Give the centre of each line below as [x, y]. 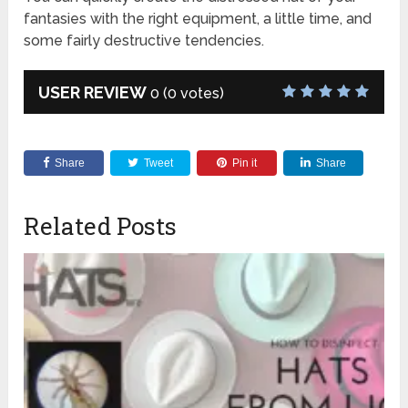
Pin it [245, 163]
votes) [201, 93]
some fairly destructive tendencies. [144, 40]
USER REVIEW [93, 92]
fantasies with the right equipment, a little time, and [198, 18]
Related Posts [101, 225]
